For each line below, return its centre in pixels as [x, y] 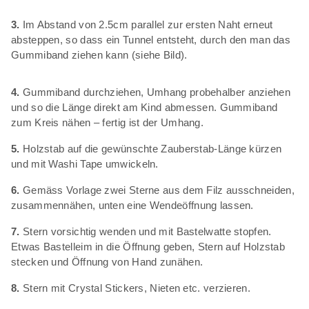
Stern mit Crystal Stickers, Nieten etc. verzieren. [135, 288]
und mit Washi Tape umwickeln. [85, 163]
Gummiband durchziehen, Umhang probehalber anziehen [155, 92]
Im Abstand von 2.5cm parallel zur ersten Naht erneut [146, 24]
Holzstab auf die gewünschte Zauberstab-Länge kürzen [151, 148]
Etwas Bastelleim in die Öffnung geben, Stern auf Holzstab [148, 246]
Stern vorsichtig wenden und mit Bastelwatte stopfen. [146, 231]
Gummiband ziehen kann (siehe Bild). [99, 54]
